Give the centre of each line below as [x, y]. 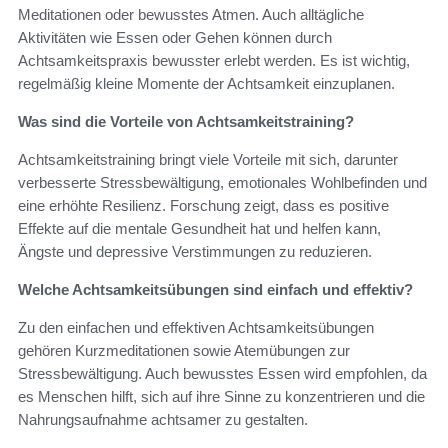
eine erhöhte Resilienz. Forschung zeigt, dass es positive [203, 206]
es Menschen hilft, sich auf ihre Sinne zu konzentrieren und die [221, 397]
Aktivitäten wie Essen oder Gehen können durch [175, 38]
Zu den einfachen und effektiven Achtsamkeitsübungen [196, 328]
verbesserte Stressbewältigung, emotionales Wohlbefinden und [222, 183]
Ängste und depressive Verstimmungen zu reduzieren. [195, 252]
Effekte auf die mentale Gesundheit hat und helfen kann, [199, 229]
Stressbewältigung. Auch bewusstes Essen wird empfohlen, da [222, 374]
